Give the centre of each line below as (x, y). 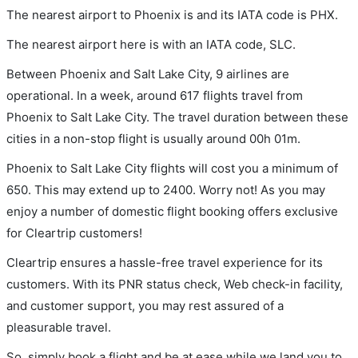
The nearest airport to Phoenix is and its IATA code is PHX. (172, 15)
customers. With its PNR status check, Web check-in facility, (175, 284)
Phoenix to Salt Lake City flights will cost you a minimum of (172, 168)
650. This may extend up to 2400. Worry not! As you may (166, 190)
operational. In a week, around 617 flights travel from (155, 95)
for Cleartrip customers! (74, 233)
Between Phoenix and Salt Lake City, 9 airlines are (148, 74)
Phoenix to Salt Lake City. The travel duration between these (177, 117)
